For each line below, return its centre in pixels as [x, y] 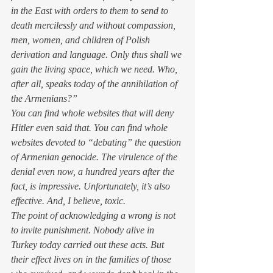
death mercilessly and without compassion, [94, 25]
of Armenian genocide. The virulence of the [95, 157]
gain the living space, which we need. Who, [95, 69]
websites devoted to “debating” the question [97, 142]
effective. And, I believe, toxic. [68, 201]
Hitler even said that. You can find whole [90, 128]
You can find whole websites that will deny [94, 113]
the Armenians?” [44, 98]
